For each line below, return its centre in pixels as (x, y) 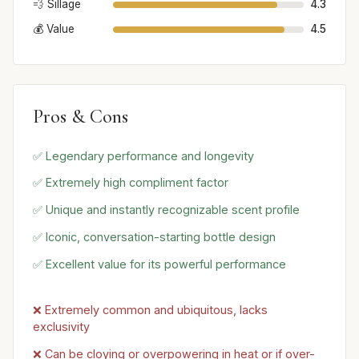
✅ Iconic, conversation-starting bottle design (154, 236)
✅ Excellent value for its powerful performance (159, 264)
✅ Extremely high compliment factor (131, 183)
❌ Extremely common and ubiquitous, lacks (150, 310)
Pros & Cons (81, 117)
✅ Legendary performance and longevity (143, 155)
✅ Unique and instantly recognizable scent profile (166, 210)
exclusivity (61, 327)
